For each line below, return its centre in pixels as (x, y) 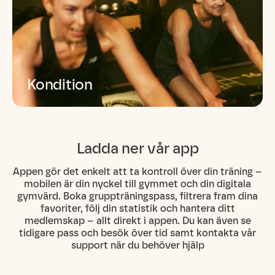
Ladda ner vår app (137, 148)
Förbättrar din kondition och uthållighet (118, 118)
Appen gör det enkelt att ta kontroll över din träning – (137, 172)
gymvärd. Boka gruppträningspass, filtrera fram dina (137, 196)
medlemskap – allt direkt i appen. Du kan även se (137, 221)
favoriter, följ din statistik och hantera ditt (137, 208)
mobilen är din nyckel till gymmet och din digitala (137, 184)
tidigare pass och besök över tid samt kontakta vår (137, 233)
